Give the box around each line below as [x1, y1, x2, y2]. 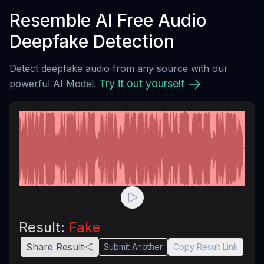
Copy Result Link [173, 242, 238, 252]
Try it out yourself [99, 77, 185, 90]
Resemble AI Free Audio [9, 9, 207, 31]
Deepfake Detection [9, 31, 174, 52]
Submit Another [104, 242, 163, 252]
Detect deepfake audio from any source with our [9, 62, 228, 74]
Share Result [26, 241, 84, 253]
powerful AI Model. [9, 78, 96, 90]
